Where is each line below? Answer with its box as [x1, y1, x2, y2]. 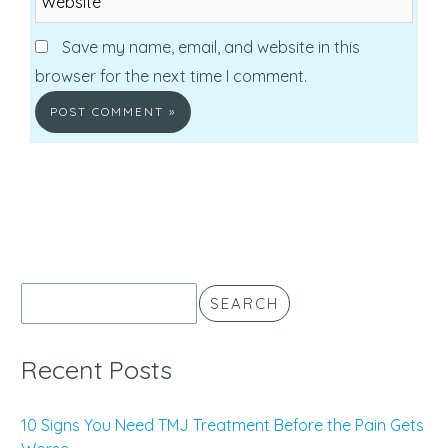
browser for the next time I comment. [35, 65, 307, 86]
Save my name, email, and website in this [62, 36, 360, 57]
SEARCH [210, 293, 279, 313]
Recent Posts [21, 352, 172, 385]
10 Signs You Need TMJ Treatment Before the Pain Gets [21, 414, 424, 435]
